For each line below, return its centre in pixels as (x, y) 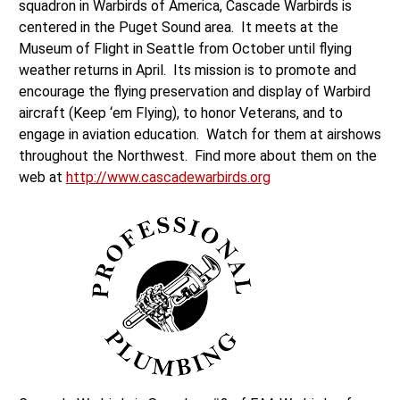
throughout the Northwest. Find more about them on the (197, 155)
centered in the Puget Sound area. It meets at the (178, 27)
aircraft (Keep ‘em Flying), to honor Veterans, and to (180, 112)
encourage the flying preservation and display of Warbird (194, 91)
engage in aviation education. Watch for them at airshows (200, 134)
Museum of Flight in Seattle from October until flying (185, 48)
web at (42, 177)
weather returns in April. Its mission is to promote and (187, 70)
